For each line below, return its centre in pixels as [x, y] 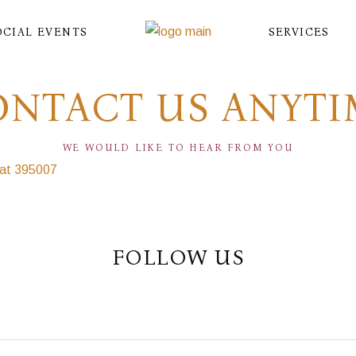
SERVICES [299, 32]
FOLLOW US [178, 257]
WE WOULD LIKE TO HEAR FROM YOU [178, 148]
